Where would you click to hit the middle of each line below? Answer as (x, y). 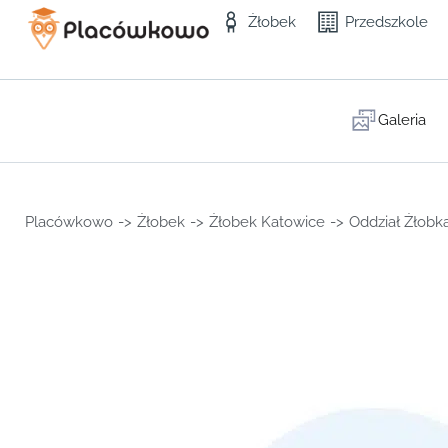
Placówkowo (69, 222)
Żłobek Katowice (267, 222)
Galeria (402, 120)
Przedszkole (387, 22)
